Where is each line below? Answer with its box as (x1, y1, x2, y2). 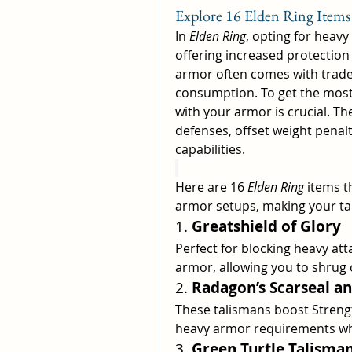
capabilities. (175, 141, 245, 158)
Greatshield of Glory (192, 216, 341, 236)
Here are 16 (175, 178, 247, 196)
